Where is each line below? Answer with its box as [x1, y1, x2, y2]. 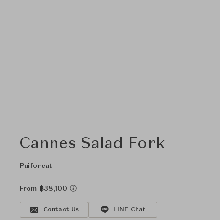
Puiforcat [20, 163, 52, 169]
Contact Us [43, 207, 79, 213]
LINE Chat [113, 207, 146, 213]
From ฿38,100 [20, 185, 70, 192]
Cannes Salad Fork [20, 137, 165, 152]
